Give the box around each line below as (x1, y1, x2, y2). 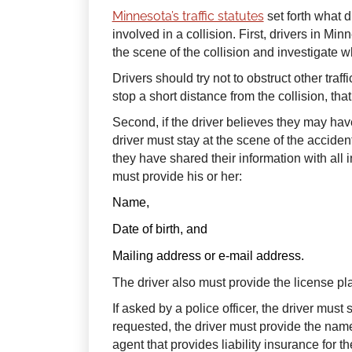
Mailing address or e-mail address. (112, 249, 304, 263)
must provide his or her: (112, 170, 242, 184)
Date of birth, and (112, 222, 207, 236)
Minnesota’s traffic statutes (112, 9, 264, 24)
